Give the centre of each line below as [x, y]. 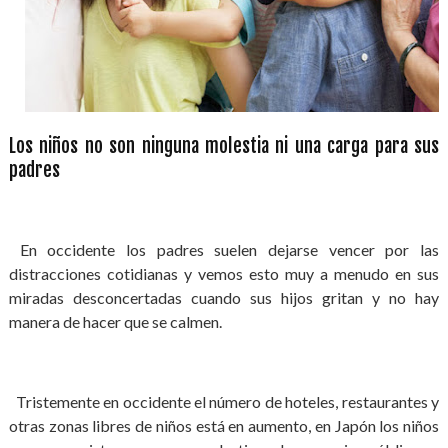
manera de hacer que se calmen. [115, 321]
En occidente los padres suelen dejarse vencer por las [224, 249]
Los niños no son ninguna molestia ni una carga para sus [224, 146]
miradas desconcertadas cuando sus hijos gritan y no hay [224, 297]
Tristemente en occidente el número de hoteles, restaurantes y [224, 401]
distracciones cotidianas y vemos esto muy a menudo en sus [224, 273]
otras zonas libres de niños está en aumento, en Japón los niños [224, 425]
